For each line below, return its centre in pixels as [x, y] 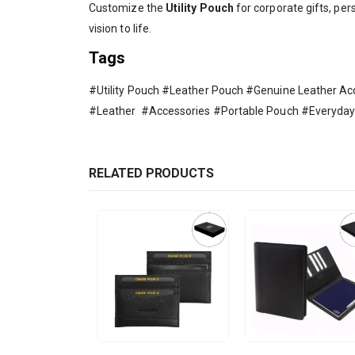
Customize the [127, 8]
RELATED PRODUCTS [151, 174]
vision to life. [120, 29]
